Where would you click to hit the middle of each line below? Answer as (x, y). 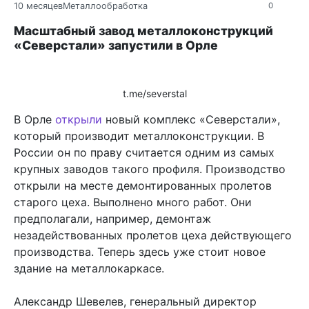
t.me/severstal (154, 93)
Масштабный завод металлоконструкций (143, 30)
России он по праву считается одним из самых (144, 152)
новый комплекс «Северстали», (191, 119)
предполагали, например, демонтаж (112, 218)
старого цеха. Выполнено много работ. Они (133, 202)
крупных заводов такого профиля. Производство (150, 169)
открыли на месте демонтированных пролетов (143, 185)
